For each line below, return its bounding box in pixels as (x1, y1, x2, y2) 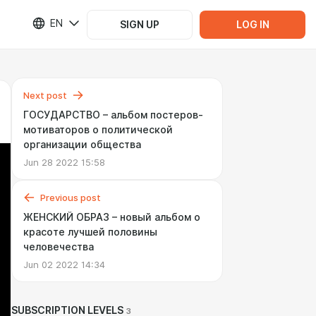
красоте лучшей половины (23, 226, 157, 238)
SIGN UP (120, 18, 159, 30)
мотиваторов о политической (23, 124, 173, 135)
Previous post (40, 192, 101, 203)
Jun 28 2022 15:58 (23, 157, 105, 168)
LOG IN (236, 18, 269, 30)
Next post (23, 90, 67, 101)
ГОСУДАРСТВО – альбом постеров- (23, 109, 203, 121)
